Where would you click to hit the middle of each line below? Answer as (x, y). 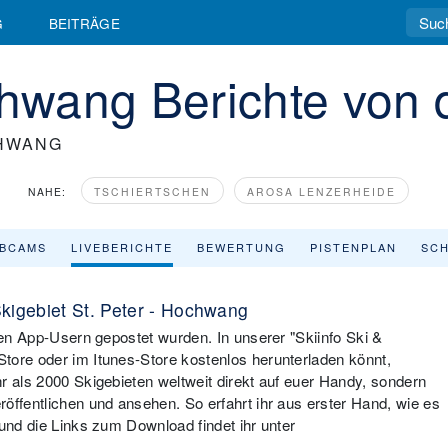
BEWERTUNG (241, 247)
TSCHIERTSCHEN (152, 191)
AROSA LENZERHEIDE (321, 191)
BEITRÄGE (84, 22)
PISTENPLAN (353, 247)
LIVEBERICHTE (122, 247)
